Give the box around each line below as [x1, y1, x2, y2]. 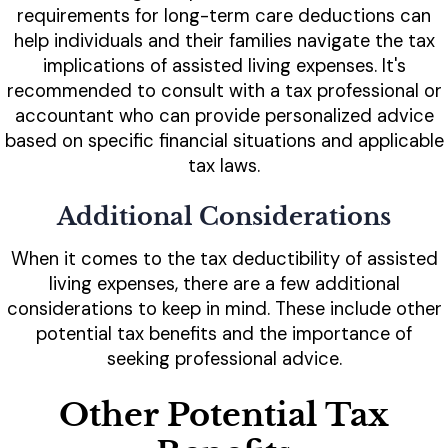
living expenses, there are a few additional [48, 272, 400, 297]
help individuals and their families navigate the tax [13, 29, 435, 54]
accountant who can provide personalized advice [14, 104, 434, 129]
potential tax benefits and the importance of [36, 322, 412, 347]
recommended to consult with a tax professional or [6, 79, 442, 104]
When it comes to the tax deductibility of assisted [10, 247, 438, 272]
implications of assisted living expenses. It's [42, 54, 406, 79]
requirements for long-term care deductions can [17, 4, 431, 29]
